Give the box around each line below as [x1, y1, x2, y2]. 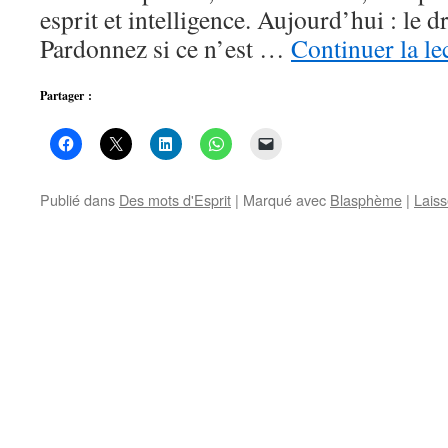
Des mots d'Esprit [119, 189, 231, 210]
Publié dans [40, 189, 115, 210]
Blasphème [330, 189, 402, 210]
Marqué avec [243, 189, 326, 210]
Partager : [40, 87, 92, 104]
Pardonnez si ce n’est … [40, 31, 291, 65]
